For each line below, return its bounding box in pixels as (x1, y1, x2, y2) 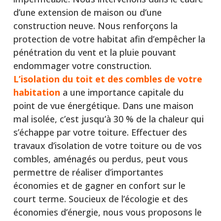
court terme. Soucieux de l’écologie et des (13, 192, 188, 205)
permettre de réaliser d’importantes (13, 166, 163, 178)
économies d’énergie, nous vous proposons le (13, 206, 202, 218)
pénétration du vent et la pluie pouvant (13, 46, 176, 58)
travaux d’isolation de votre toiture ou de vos (13, 139, 202, 151)
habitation (13, 86, 60, 98)
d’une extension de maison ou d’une (13, 6, 162, 18)
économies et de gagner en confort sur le (13, 179, 185, 191)
